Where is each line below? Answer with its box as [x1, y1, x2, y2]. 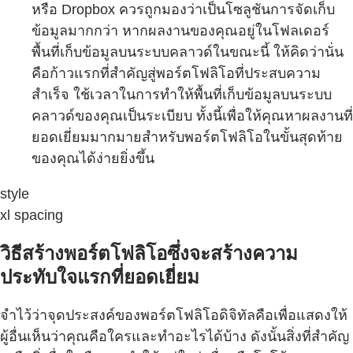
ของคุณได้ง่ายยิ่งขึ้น [32, 150, 154, 166]
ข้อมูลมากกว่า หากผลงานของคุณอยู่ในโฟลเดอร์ [32, 22, 329, 39]
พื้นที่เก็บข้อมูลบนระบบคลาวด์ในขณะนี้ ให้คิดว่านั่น [32, 43, 344, 60]
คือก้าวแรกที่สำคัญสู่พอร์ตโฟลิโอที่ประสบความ [32, 65, 321, 81]
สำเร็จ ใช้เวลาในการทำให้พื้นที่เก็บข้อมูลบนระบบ [32, 86, 332, 102]
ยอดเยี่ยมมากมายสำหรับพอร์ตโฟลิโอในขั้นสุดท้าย [32, 128, 343, 145]
